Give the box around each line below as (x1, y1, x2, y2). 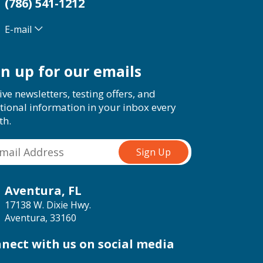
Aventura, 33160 (5, 211, 76, 224)
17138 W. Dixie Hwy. (5, 198, 91, 211)
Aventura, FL (5, 182, 82, 198)
